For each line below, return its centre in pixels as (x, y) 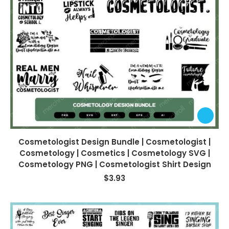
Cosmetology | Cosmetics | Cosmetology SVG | (114, 153)
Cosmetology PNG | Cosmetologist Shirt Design (114, 164)
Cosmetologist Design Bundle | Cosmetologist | (114, 142)
